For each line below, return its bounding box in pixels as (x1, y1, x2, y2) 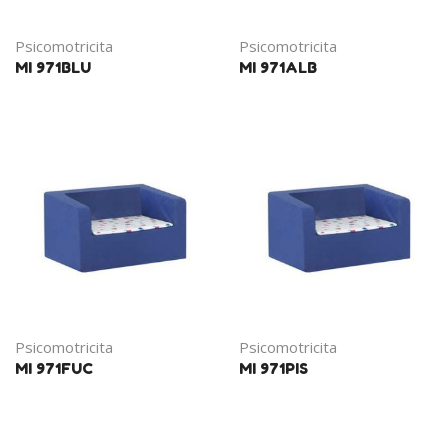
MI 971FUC (15, 359, 93, 377)
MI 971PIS (239, 359, 308, 377)
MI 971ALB (239, 58, 317, 76)
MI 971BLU (15, 58, 91, 76)
